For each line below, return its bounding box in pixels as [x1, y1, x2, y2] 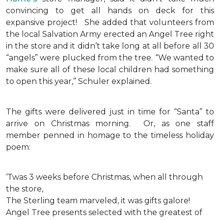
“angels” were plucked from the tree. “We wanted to [6, 53, 214, 62]
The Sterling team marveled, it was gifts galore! [6, 196, 190, 206]
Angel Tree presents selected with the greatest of [6, 208, 202, 218]
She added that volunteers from [84, 18, 214, 27]
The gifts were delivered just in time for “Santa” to [6, 107, 214, 116]
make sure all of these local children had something [6, 65, 214, 74]
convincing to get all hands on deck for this [6, 6, 214, 15]
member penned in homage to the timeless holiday [6, 130, 214, 140]
